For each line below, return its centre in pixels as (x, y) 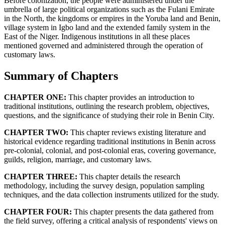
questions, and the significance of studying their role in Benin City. (109, 115)
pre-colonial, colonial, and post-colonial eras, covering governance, (110, 150)
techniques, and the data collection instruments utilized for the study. (111, 194)
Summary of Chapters (61, 76)
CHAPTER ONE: (35, 97)
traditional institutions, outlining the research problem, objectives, (107, 106)
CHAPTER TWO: (36, 132)
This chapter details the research (129, 176)
